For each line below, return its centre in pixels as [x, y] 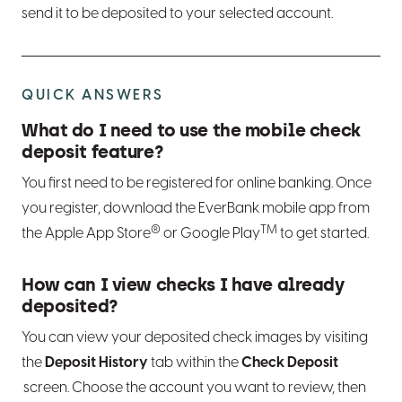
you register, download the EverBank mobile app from [196, 209]
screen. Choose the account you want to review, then [194, 389]
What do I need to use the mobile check [191, 132]
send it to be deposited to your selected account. [177, 14]
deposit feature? [93, 154]
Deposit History [96, 363]
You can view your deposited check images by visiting [195, 338]
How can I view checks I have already [183, 287]
